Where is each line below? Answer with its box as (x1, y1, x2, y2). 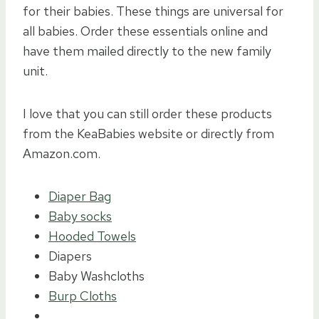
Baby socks (48, 207, 112, 224)
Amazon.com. (23, 145, 100, 162)
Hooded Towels (48, 227, 136, 244)
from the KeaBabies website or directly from (23, 125, 274, 142)
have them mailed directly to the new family (23, 42, 271, 59)
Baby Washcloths (48, 267, 145, 284)
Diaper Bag (48, 187, 111, 204)
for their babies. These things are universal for (23, 2, 283, 19)
